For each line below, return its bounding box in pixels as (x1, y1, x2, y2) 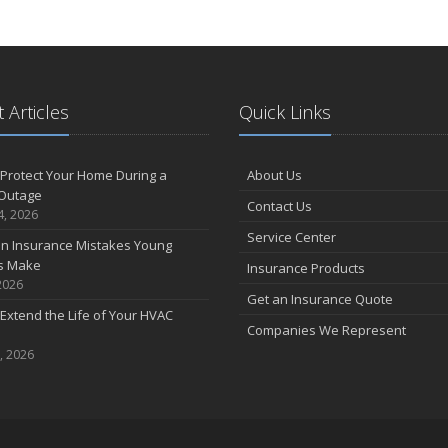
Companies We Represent (247, 321, 406, 339)
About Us (247, 166, 302, 184)
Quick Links (239, 100, 331, 124)
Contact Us (247, 197, 312, 215)
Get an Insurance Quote (247, 290, 393, 308)
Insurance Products (247, 259, 365, 277)
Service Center (247, 228, 336, 246)
